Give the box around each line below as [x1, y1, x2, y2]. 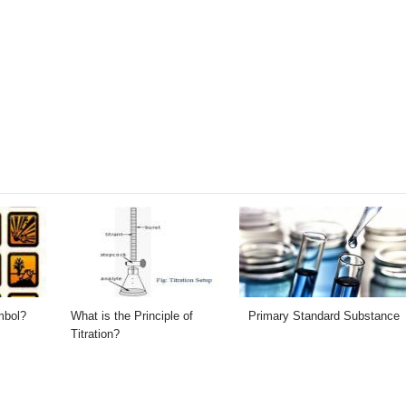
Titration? [71, 326, 120, 341]
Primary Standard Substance [247, 308, 400, 323]
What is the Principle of [71, 308, 193, 323]
